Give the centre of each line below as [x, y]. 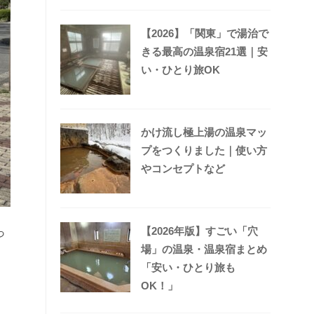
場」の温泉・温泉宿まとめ [204, 250]
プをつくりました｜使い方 [204, 151]
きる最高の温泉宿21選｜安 [204, 52]
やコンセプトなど [183, 169]
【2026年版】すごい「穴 [199, 231]
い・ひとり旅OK [180, 70]
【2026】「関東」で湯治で [205, 34]
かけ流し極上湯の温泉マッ [204, 132]
